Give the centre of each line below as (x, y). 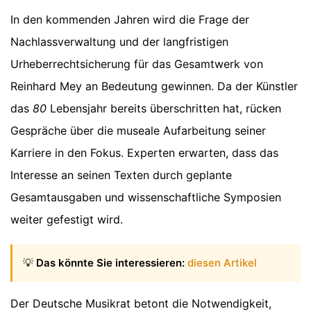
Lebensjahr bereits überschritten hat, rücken (164, 108)
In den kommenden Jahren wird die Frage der (130, 19)
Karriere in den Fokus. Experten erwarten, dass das (144, 152)
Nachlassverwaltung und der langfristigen (119, 41)
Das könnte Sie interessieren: (110, 262)
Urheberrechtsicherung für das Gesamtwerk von (137, 64)
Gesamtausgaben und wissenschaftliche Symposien (146, 197)
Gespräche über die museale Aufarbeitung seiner (138, 130)
